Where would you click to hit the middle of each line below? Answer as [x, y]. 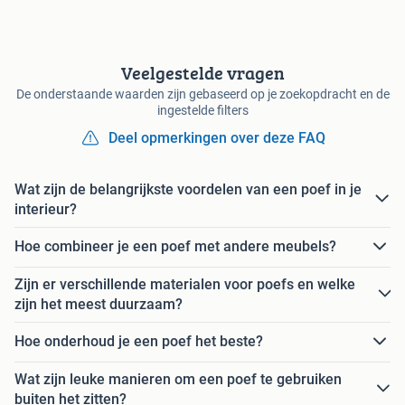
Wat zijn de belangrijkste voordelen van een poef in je [188, 189]
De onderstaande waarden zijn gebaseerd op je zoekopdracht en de [202, 94]
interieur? [46, 209]
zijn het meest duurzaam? [99, 304]
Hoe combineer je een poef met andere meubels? [175, 247]
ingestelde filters [202, 110]
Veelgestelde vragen [202, 72]
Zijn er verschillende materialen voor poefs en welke [185, 284]
